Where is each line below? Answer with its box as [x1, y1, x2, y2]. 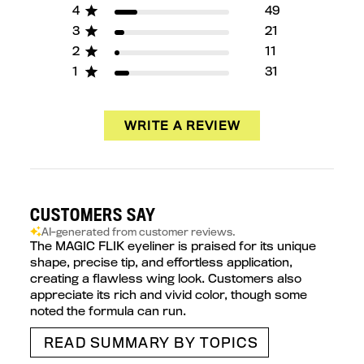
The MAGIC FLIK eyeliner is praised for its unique [29, 238, 316, 254]
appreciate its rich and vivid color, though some [29, 287, 307, 303]
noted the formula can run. [29, 303, 186, 319]
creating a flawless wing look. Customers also [29, 271, 301, 287]
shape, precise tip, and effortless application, [29, 254, 292, 271]
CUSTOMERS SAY [29, 204, 156, 226]
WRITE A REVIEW [124, 118, 240, 134]
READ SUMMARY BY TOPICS [43, 334, 258, 352]
